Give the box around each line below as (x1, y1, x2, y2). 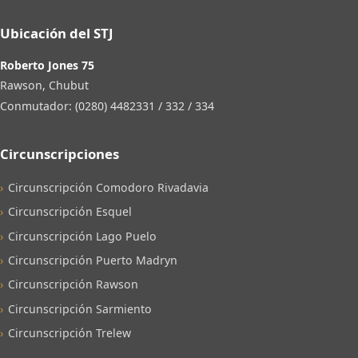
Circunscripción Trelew (8, 325, 132, 341)
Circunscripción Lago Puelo (8, 228, 157, 244)
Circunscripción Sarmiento (8, 300, 153, 316)
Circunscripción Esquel (8, 204, 133, 220)
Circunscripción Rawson (8, 276, 139, 292)
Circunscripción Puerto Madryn (8, 253, 178, 268)
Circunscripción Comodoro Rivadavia (8, 179, 209, 195)
